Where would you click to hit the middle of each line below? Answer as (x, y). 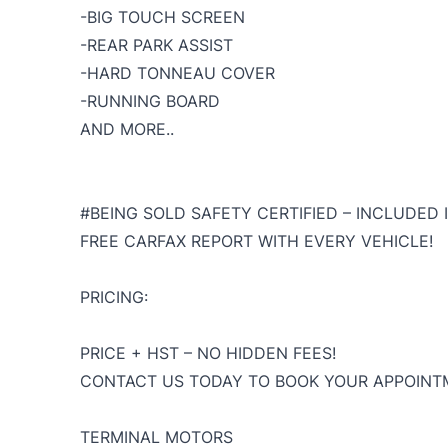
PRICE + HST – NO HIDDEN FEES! (208, 353)
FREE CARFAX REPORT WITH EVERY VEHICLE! (256, 241)
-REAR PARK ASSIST (156, 45)
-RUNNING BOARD (150, 101)
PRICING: (114, 297)
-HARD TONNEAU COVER (177, 73)
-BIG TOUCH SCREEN (162, 17)
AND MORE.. (127, 129)
